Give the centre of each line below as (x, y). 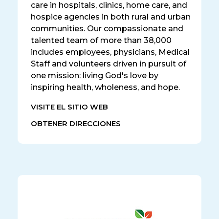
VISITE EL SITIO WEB (69, 107)
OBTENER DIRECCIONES (76, 124)
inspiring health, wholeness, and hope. (105, 87)
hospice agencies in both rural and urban (111, 17)
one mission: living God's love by (95, 75)
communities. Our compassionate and (107, 28)
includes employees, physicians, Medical (110, 52)
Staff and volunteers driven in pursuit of (109, 64)
